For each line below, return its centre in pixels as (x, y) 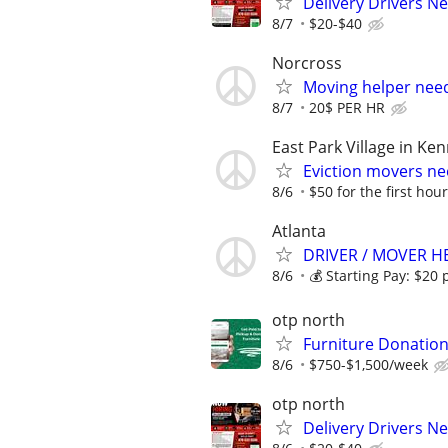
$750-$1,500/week (368, 365)
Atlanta (299, 231)
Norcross (307, 62)
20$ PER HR (347, 107)
